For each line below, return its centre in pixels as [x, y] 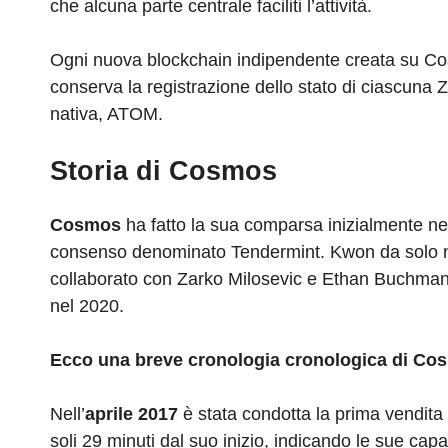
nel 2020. [87, 306]
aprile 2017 [131, 414]
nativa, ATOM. [106, 114]
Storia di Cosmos [163, 171]
